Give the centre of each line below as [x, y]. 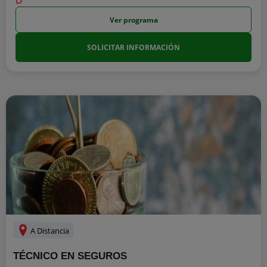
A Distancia [49, 231]
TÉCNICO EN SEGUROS [70, 256]
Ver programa [133, 20]
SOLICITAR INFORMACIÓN [133, 47]
